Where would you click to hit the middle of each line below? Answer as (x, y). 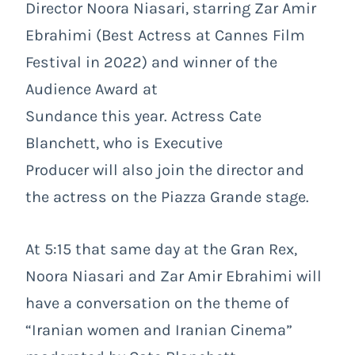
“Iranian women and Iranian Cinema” (159, 330)
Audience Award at (92, 89)
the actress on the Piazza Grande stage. (167, 197)
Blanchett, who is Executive (124, 143)
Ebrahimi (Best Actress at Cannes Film (165, 35)
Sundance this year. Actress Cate (143, 116)
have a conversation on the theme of (157, 303)
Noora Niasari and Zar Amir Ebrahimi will (174, 276)
